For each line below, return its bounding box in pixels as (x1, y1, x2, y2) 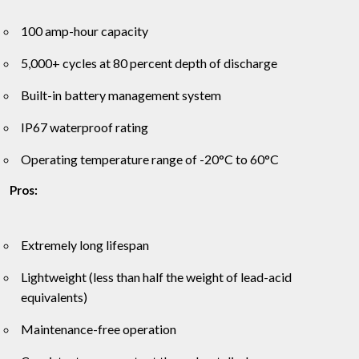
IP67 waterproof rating (21, 119, 148, 135)
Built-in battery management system (21, 87, 221, 103)
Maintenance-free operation (21, 321, 176, 337)
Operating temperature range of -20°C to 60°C (21, 151, 279, 167)
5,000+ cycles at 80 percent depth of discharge (21, 55, 277, 71)
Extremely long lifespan (21, 237, 149, 253)
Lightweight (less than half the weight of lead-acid (21, 269, 292, 285)
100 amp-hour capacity (21, 23, 148, 39)
